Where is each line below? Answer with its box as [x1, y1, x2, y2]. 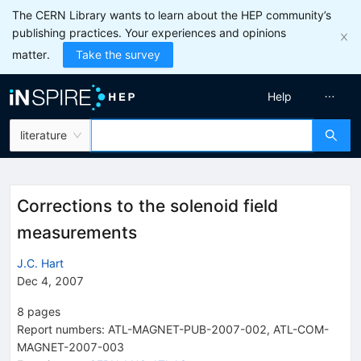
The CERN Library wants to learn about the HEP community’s [12, 8, 331, 22]
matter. [12, 48, 50, 61]
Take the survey [76, 48, 160, 61]
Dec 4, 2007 [17, 273, 84, 288]
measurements [17, 222, 137, 243]
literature [20, 128, 67, 142]
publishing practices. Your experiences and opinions [12, 26, 286, 39]
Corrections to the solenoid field [17, 196, 278, 216]
